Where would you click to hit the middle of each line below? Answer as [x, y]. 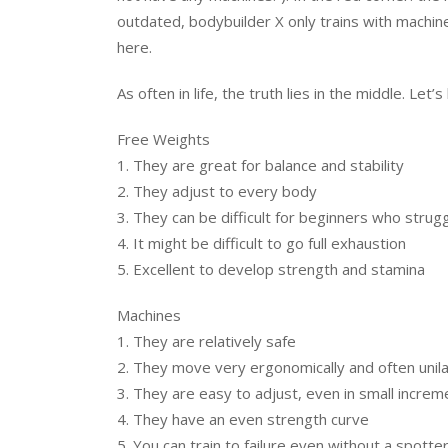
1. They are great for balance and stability [260, 165]
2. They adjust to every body [217, 191]
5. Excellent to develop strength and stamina [271, 269]
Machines [149, 315]
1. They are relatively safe [206, 341]
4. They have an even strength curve [243, 419]
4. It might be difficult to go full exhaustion [261, 243]
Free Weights [163, 139]
